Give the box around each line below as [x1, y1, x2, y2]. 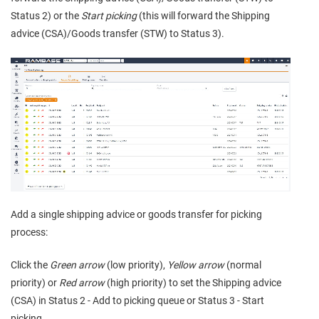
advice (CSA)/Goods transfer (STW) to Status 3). [11, 27, 224, 39]
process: [11, 226, 48, 238]
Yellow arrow [167, 258, 224, 271]
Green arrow [50, 258, 105, 271]
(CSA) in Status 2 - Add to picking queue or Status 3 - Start [11, 294, 264, 306]
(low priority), [105, 258, 167, 271]
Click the [11, 258, 50, 271]
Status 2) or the [11, 9, 81, 21]
